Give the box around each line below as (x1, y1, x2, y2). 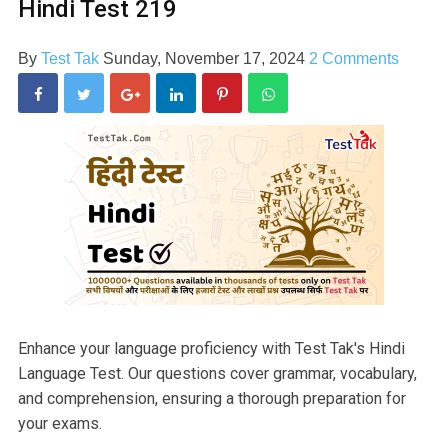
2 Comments (309, 49, 399, 67)
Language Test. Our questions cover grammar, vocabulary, (18, 363, 417, 383)
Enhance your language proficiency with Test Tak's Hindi (18, 338, 405, 358)
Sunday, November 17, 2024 (103, 49, 309, 67)
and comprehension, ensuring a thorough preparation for (18, 388, 406, 408)
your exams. (18, 413, 102, 433)
